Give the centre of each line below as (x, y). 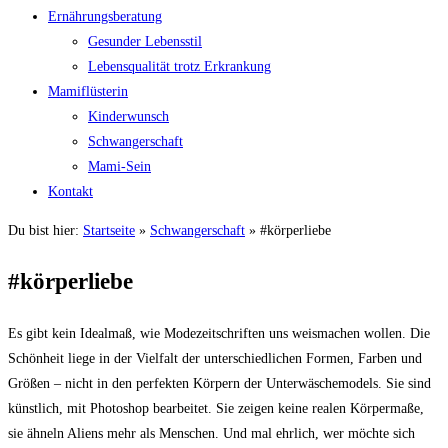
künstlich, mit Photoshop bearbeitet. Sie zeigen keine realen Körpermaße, (216, 408)
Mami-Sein (119, 166)
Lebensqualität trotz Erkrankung (179, 66)
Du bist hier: (45, 230)
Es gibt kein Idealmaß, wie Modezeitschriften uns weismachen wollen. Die (219, 333)
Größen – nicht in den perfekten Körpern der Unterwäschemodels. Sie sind (219, 383)
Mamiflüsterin (88, 91)
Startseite (109, 230)
